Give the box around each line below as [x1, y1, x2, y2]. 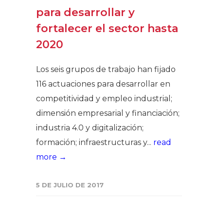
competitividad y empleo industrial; [36, 94, 172, 103]
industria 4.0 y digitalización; [36, 123, 144, 132]
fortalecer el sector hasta [36, 22, 178, 35]
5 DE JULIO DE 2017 [36, 181, 104, 189]
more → [36, 152, 67, 162]
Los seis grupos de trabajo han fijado [36, 65, 176, 74]
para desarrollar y [36, 6, 135, 19]
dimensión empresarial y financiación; [36, 109, 180, 118]
